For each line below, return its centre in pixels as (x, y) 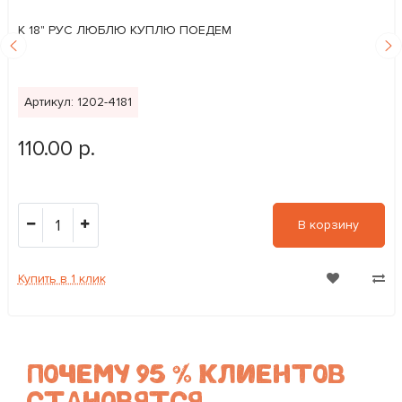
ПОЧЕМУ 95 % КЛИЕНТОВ (186, 374)
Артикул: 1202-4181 (78, 101)
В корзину (328, 224)
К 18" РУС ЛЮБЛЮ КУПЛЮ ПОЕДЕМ (124, 30)
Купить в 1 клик (61, 278)
